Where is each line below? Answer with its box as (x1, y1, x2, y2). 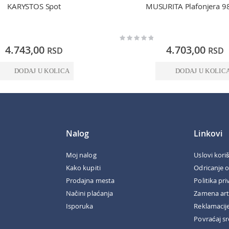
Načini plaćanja (66, 188, 113, 198)
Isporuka (66, 201, 94, 211)
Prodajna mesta (66, 175, 114, 185)
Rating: (119, 33, 136, 40)
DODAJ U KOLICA (14, 67, 70, 75)
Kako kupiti (66, 163, 101, 172)
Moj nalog (66, 150, 97, 159)
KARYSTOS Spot (7, 1, 61, 12)
